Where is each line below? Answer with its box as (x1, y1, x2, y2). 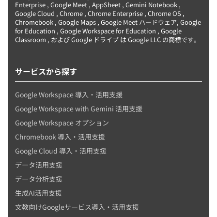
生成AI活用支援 (15, 188, 62, 198)
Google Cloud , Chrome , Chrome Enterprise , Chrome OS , (15, 9, 185, 18)
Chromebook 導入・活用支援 (15, 132, 105, 142)
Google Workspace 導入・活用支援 (15, 90, 123, 100)
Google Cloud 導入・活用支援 (15, 146, 107, 156)
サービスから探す (15, 65, 77, 77)
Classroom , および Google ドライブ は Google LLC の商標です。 (15, 35, 200, 45)
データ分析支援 (15, 174, 62, 184)
